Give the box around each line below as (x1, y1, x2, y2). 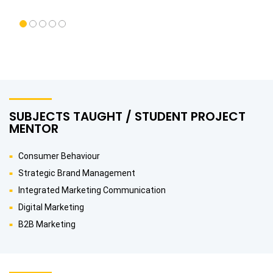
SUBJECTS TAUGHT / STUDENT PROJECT (9, 108, 246, 126)
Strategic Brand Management (18, 168, 135, 179)
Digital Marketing (18, 202, 84, 213)
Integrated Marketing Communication (18, 185, 166, 196)
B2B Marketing (18, 219, 76, 230)
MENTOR (9, 120, 58, 138)
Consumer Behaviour (18, 151, 100, 161)
